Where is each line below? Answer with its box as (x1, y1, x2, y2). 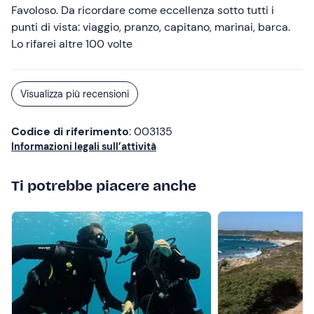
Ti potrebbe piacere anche (11, 177, 196, 195)
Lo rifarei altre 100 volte (11, 36, 132, 51)
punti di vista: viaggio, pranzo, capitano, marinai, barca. (11, 20, 290, 34)
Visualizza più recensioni (20, 88, 129, 100)
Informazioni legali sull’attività (11, 140, 156, 153)
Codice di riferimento (11, 124, 129, 139)
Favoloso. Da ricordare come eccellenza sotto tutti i (11, 3, 274, 18)
